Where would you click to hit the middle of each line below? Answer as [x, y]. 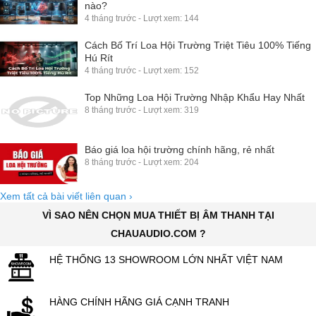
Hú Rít [99, 57]
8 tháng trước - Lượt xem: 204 [142, 162]
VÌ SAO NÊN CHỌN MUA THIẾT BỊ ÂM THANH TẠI [158, 215]
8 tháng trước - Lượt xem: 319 [142, 110]
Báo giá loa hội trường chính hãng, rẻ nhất [180, 149]
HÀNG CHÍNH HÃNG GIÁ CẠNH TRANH [139, 302]
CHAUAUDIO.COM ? [158, 233]
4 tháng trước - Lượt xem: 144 [142, 18]
